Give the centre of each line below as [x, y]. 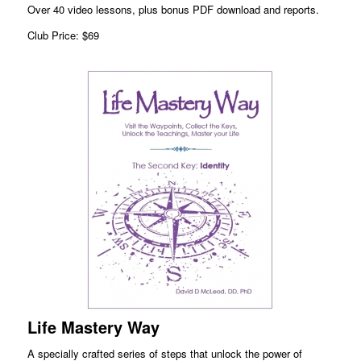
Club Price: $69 [63, 35]
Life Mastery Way [93, 327]
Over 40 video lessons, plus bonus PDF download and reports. [173, 10]
